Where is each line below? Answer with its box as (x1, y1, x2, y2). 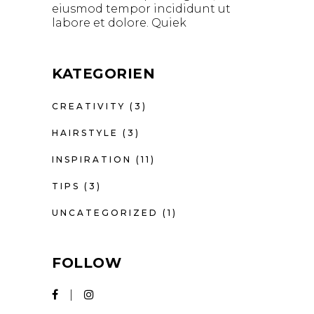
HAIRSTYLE (52, 128, 118, 139)
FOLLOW (52, 254, 121, 272)
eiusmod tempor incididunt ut (52, 2, 231, 16)
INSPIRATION (52, 154, 132, 165)
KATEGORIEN (52, 65, 155, 83)
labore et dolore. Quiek (52, 16, 186, 30)
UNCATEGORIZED (52, 207, 158, 219)
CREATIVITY (52, 101, 125, 112)
